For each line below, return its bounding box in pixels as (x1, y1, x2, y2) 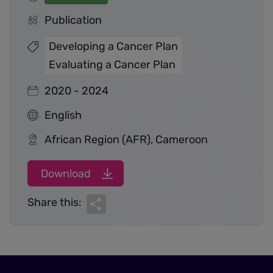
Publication (44, 13, 102, 27)
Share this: (27, 196, 82, 210)
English (44, 108, 82, 122)
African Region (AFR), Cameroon (44, 133, 208, 146)
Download (41, 167, 91, 180)
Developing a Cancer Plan (49, 40, 178, 53)
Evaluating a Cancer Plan (49, 58, 175, 71)
